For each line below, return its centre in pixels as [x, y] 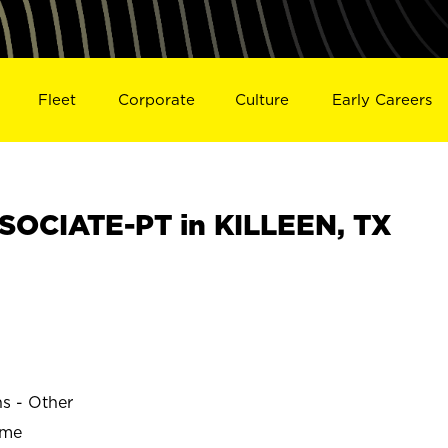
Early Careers [382, 99]
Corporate [156, 99]
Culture [262, 99]
